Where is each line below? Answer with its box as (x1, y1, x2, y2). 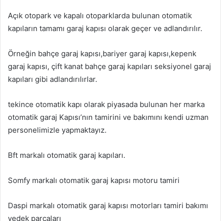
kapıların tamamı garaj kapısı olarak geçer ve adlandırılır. (8, 24, 202, 34)
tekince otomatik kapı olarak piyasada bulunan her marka (8, 100, 205, 110)
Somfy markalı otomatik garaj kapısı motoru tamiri (8, 176, 180, 185)
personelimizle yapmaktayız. (8, 125, 107, 135)
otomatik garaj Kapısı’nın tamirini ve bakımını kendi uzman (8, 112, 209, 122)
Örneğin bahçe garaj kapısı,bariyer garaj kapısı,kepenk (8, 49, 196, 59)
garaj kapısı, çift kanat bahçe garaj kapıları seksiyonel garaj (8, 62, 211, 72)
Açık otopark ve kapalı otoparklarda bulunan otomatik (8, 11, 192, 21)
